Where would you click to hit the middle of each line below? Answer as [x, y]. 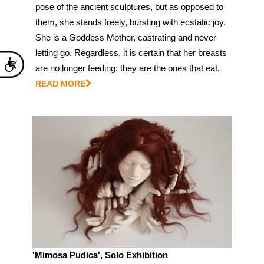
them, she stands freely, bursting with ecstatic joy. [131, 22]
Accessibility [40, 59]
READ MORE [60, 83]
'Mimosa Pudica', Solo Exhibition [100, 255]
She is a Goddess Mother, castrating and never [126, 37]
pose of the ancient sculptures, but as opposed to [129, 6]
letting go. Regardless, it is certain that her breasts [131, 52]
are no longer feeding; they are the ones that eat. [128, 68]
